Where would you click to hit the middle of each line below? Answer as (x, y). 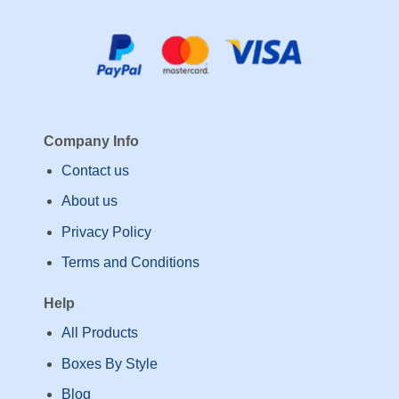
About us (90, 201)
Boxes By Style (110, 363)
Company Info (91, 141)
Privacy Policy (107, 232)
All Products (100, 333)
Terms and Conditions (131, 263)
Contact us (96, 170)
